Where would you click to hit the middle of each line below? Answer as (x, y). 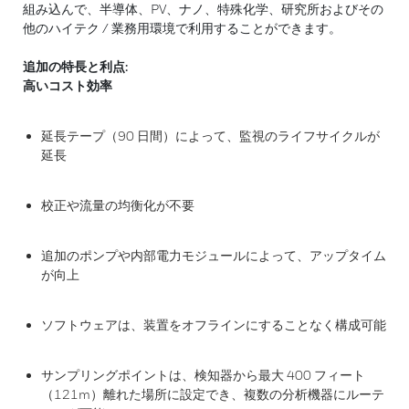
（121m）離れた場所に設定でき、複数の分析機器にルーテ (213, 394)
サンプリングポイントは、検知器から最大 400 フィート (203, 375)
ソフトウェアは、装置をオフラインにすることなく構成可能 (214, 325)
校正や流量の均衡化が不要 (118, 205)
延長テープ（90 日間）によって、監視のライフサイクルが (210, 136)
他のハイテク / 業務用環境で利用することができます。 (182, 28)
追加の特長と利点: (75, 66)
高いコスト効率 (68, 85)
